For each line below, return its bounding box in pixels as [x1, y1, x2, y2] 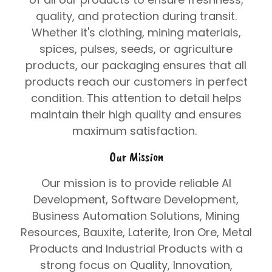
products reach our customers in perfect [24, 74, 248, 89]
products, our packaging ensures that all [25, 58, 246, 73]
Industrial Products [105, 241, 207, 256]
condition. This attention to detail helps [30, 90, 242, 106]
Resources [20, 225, 78, 240]
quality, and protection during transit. [35, 8, 237, 24]
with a [206, 241, 243, 256]
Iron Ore [173, 225, 217, 240]
